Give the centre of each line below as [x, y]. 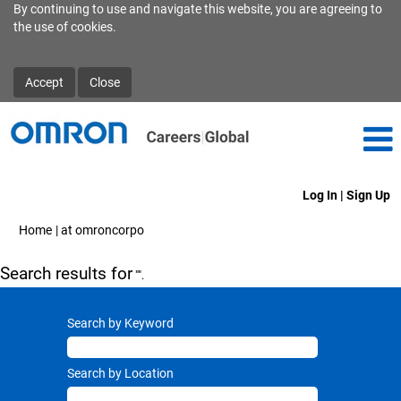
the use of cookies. [65, 27]
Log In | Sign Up [346, 195]
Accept [44, 82]
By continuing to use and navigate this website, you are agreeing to [198, 9]
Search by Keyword [120, 323]
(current [166, 229]
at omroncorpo [102, 230]
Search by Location [120, 373]
